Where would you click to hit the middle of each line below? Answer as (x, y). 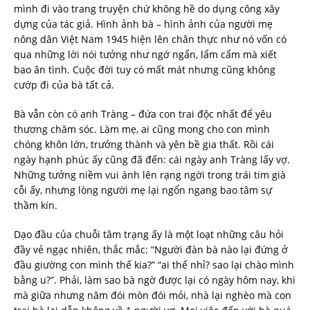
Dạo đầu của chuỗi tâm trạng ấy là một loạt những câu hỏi (149, 235)
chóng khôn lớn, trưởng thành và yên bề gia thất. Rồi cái (144, 145)
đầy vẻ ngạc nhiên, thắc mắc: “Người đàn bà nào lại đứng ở (151, 250)
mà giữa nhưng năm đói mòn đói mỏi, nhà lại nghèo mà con (153, 295)
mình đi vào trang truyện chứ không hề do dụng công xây (147, 9)
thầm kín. (36, 206)
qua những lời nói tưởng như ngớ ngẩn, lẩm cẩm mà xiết (145, 55)
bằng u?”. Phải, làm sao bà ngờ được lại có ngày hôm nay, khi (155, 280)
